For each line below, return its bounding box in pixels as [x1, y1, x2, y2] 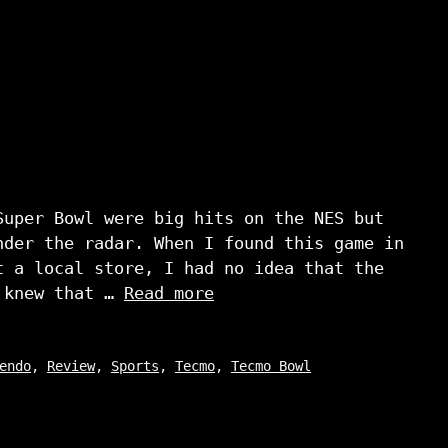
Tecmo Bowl [231, 358, 312, 375]
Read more [124, 283, 214, 304]
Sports [111, 358, 160, 375]
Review [47, 358, 96, 375]
